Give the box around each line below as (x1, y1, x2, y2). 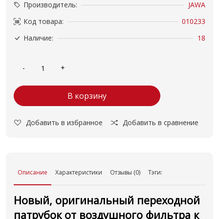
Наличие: (23, 33, 53, 43)
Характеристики (55, 168, 102, 176)
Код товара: (23, 17, 64, 26)
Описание (18, 168, 47, 176)
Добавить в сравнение (123, 118, 198, 127)
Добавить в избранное (26, 118, 103, 127)
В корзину (67, 90, 107, 101)
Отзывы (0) (110, 168, 140, 176)
